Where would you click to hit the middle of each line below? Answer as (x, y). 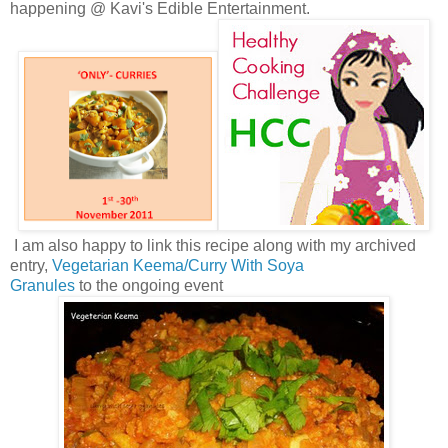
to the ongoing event (149, 285)
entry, (31, 265)
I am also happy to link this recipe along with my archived (213, 245)
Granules (42, 285)
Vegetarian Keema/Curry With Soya (180, 265)
